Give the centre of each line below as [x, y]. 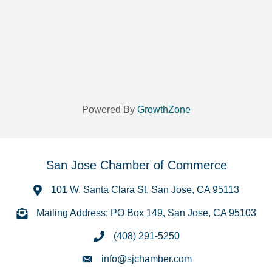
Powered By [109, 110]
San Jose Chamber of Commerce [136, 165]
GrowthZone [164, 110]
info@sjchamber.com [146, 259]
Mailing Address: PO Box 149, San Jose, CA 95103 [146, 213]
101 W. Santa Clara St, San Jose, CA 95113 [145, 190]
